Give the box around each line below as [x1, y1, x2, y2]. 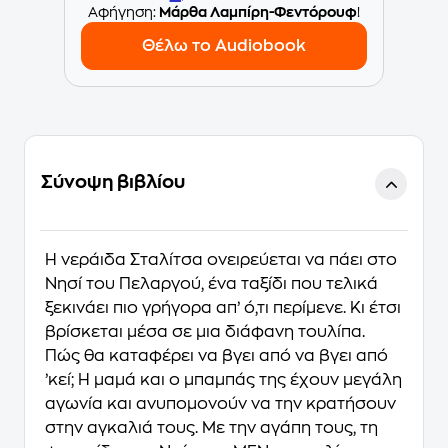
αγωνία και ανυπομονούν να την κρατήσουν [45, 396, 396, 413]
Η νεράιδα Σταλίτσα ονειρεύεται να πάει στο [45, 252, 397, 269]
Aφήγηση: [88, 5, 159, 20]
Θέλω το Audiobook [142, 38, 306, 55]
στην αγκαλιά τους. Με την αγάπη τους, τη [45, 420, 378, 437]
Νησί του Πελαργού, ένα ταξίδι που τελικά [45, 276, 378, 293]
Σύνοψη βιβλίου [41, 173, 185, 192]
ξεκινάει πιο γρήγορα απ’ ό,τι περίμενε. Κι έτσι [45, 300, 401, 317]
